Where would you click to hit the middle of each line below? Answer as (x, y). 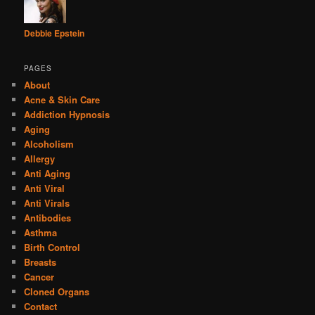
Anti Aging (47, 173)
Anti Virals (47, 202)
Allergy (40, 158)
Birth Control (52, 247)
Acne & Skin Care (62, 99)
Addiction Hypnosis (67, 114)
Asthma (41, 232)
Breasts (40, 262)
